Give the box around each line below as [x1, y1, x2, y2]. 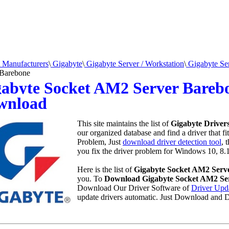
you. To [77, 174, 104, 183]
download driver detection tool [122, 138, 221, 146]
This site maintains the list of [77, 119, 171, 128]
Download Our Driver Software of [77, 184, 191, 192]
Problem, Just [77, 138, 123, 146]
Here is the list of [77, 165, 134, 174]
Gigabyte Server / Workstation [84, 59, 184, 68]
